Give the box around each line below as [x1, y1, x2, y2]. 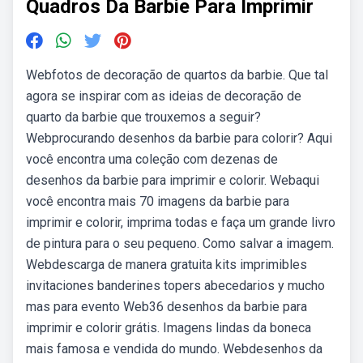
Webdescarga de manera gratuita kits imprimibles [26, 257, 307, 272]
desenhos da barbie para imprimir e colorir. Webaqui [26, 173, 319, 188]
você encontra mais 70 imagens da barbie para [26, 194, 289, 209]
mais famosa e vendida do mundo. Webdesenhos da [26, 341, 322, 357]
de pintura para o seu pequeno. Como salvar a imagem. [26, 236, 334, 251]
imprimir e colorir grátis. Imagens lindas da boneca [26, 320, 311, 335]
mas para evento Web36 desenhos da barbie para [26, 299, 307, 314]
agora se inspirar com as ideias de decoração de [26, 88, 301, 104]
